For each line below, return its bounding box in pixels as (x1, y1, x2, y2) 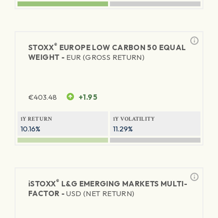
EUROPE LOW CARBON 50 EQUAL (57, 43, 186, 52)
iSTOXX (28, 179, 56, 188)
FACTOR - (28, 189, 67, 198)
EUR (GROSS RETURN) (66, 53, 145, 62)
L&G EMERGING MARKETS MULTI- (59, 179, 188, 188)
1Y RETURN (20, 115, 53, 123)
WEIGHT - (28, 53, 67, 62)
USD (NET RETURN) (66, 189, 135, 198)
